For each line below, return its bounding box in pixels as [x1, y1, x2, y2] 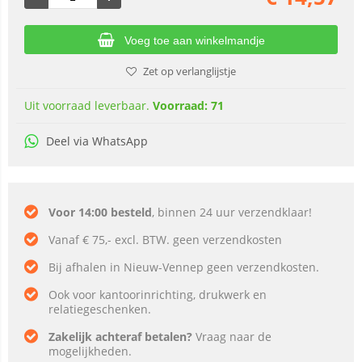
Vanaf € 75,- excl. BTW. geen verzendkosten [48, 232, 282, 247]
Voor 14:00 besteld [48, 204, 152, 220]
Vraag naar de [192, 329, 271, 344]
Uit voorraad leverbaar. [24, 98, 153, 113]
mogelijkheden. [48, 343, 132, 359]
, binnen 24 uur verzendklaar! [152, 204, 312, 220]
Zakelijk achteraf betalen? [48, 329, 192, 344]
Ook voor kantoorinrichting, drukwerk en [48, 287, 267, 302]
